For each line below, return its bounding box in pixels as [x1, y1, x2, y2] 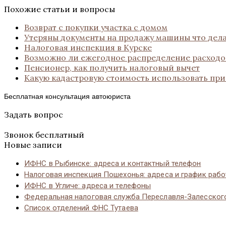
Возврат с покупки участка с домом [24, 22, 167, 32]
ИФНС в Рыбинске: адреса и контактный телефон [24, 158, 201, 168]
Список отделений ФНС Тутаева [24, 203, 138, 212]
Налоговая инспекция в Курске [24, 42, 152, 52]
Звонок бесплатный [4, 129, 84, 140]
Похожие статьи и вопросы [4, 4, 115, 14]
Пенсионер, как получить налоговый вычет [24, 62, 200, 73]
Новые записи [4, 139, 62, 150]
